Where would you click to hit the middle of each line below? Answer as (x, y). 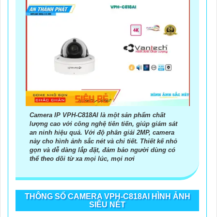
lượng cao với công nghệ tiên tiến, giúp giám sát (103, 124)
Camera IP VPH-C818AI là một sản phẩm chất (97, 115)
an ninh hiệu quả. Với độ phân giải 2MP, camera (102, 133)
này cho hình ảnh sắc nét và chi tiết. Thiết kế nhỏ (103, 141)
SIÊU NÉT (107, 205)
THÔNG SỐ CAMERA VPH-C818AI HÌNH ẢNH (107, 197)
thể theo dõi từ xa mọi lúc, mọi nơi (82, 159)
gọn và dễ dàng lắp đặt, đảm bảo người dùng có (102, 150)
